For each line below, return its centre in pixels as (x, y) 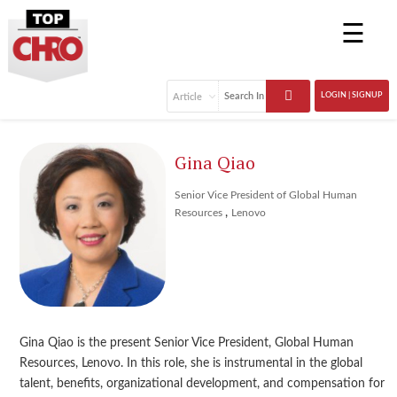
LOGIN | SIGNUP (352, 96)
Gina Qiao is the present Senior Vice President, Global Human (186, 343)
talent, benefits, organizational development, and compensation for (202, 384)
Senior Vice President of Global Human (266, 195)
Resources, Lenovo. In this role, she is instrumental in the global (191, 364)
